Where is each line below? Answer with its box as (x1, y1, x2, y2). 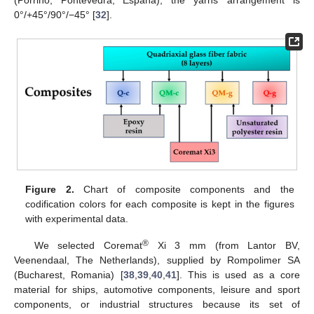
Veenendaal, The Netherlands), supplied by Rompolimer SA (14, 254, 300, 266)
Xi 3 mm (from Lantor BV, (148, 240, 301, 252)
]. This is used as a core (176, 269, 300, 281)
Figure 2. (25, 183, 74, 195)
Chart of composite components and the (74, 183, 294, 195)
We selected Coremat (34, 240, 142, 252)
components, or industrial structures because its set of (14, 299, 300, 310)
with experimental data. (25, 212, 129, 224)
